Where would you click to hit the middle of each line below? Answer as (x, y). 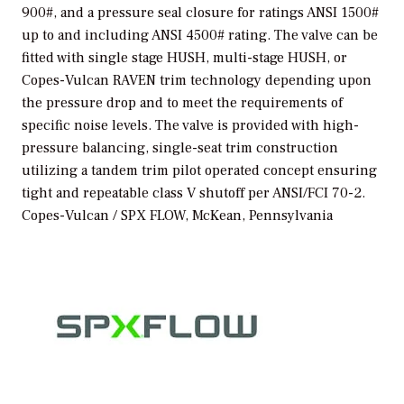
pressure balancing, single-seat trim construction (180, 148)
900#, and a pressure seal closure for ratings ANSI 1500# (200, 13)
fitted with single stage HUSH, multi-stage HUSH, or (184, 58)
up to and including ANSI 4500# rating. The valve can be (200, 36)
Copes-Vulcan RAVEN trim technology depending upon (197, 81)
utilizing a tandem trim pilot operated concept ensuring (199, 171)
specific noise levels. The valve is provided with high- (190, 126)
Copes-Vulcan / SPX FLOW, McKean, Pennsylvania (177, 216)
